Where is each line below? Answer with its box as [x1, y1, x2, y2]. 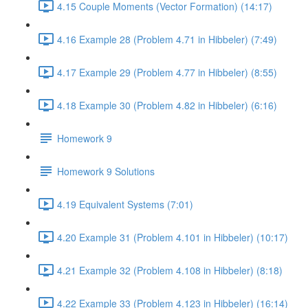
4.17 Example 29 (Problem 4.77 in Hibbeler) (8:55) [57, 65, 277, 79]
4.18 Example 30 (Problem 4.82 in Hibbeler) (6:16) [57, 98, 277, 112]
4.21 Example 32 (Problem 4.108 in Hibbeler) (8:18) [57, 263, 283, 277]
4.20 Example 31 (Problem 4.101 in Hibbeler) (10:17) [57, 230, 288, 244]
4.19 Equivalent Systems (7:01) [57, 197, 193, 211]
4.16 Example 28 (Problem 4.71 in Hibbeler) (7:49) [57, 32, 277, 46]
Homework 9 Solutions [57, 164, 155, 178]
